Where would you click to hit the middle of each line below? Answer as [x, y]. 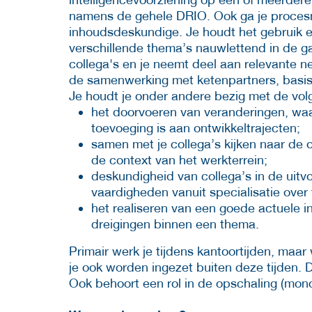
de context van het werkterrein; [179, 159]
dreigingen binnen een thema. [175, 224]
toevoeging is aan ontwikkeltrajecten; [196, 127]
